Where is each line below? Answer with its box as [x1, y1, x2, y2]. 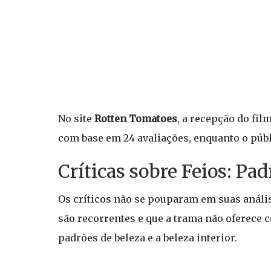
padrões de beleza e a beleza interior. [58, 232, 237, 244]
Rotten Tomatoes [94, 113, 177, 125]
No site [58, 113, 94, 125]
